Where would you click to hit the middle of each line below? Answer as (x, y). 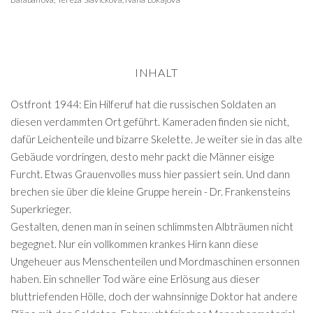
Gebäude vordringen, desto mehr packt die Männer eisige (143, 156)
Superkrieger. (41, 209)
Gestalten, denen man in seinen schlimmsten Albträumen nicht (152, 226)
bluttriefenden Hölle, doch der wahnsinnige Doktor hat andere (154, 296)
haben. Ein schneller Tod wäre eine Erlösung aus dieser (135, 279)
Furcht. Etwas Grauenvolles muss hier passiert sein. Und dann (150, 174)
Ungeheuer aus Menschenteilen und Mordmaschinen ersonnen (155, 261)
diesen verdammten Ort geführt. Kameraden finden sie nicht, (150, 122)
